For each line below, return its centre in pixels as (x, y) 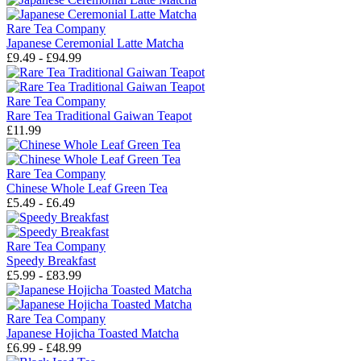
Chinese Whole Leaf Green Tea (87, 189)
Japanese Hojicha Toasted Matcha (93, 334)
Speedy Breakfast (51, 261)
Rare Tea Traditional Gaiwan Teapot (99, 116)
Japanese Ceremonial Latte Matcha (95, 44)
